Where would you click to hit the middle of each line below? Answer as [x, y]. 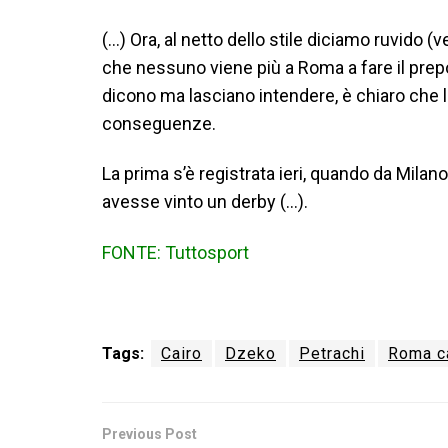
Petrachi [332, 353]
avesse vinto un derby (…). [205, 201]
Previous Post [149, 433]
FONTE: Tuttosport [175, 252]
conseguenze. [159, 123]
